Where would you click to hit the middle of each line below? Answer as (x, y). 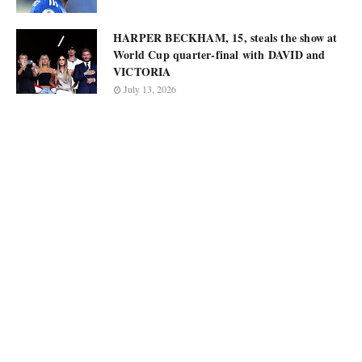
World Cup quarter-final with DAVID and (219, 55)
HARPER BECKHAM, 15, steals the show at (225, 38)
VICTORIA (142, 72)
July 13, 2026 (150, 89)
